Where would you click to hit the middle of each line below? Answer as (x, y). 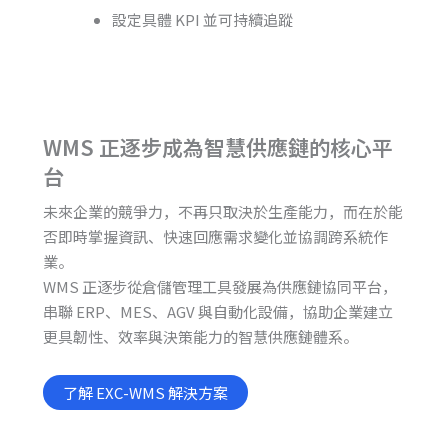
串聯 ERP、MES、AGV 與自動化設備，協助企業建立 (217, 312)
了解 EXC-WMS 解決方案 (145, 392)
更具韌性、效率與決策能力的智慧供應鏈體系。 (200, 337)
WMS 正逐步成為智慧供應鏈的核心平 (217, 147)
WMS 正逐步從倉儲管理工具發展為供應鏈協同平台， (219, 287)
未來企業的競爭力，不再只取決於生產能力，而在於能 (222, 212)
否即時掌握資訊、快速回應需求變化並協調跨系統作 (215, 237)
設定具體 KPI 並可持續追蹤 (202, 19)
